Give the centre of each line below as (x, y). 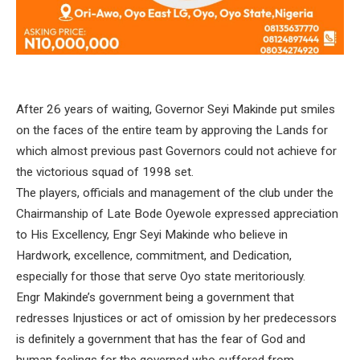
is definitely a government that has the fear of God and (161, 340)
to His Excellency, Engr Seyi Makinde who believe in (152, 235)
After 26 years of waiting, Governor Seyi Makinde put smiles (176, 110)
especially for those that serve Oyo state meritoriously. (161, 277)
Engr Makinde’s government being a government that (155, 298)
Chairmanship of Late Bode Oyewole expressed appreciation (177, 214)
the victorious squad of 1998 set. (105, 172)
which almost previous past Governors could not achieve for (176, 151)
